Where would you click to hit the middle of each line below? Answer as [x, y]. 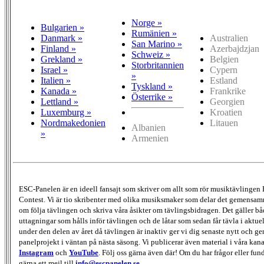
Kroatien [226, 113]
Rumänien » [154, 34]
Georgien [227, 102]
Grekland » [62, 60]
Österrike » [152, 97]
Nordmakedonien [73, 123]
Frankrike [228, 91]
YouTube [84, 253]
